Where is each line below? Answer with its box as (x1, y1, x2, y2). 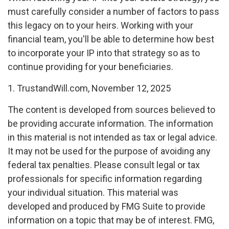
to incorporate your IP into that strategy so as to (8, 48, 200, 58)
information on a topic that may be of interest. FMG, (8, 215, 214, 225)
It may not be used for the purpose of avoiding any (8, 146, 211, 156)
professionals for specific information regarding (8, 173, 202, 184)
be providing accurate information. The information (8, 118, 213, 129)
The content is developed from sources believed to (8, 104, 215, 115)
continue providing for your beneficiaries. (8, 61, 173, 72)
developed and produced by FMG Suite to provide (8, 201, 205, 212)
